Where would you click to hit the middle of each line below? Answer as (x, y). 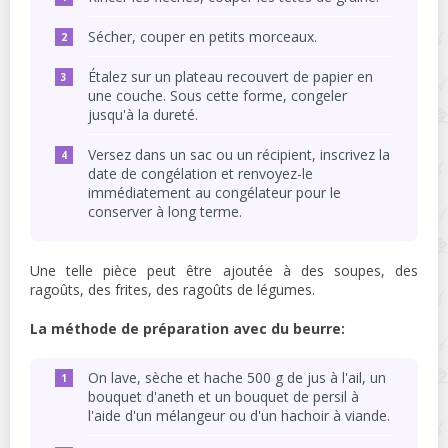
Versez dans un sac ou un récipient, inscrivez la (239, 155)
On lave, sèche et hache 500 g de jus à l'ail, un (237, 378)
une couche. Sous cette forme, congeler (217, 96)
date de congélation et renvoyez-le (200, 174)
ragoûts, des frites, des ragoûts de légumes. (172, 290)
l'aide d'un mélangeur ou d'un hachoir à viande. (239, 416)
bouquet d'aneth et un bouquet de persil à (223, 397)
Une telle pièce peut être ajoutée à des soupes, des (224, 271)
